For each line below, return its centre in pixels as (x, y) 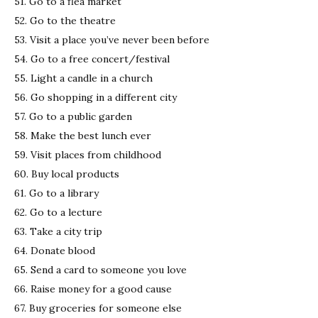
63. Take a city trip (58, 231)
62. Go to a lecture (58, 212)
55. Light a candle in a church (83, 78)
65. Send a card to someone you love (100, 269)
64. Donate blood (55, 250)
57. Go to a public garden (73, 116)
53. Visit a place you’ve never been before (112, 39)
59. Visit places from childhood (88, 154)
